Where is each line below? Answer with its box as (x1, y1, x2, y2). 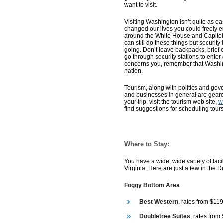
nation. (124, 67, 143, 74)
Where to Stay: (124, 140, 169, 148)
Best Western (139, 198, 178, 205)
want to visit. (124, 1, 157, 8)
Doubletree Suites (139, 213, 190, 220)
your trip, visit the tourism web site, (124, 98, 218, 105)
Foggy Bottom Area (124, 182, 180, 189)
